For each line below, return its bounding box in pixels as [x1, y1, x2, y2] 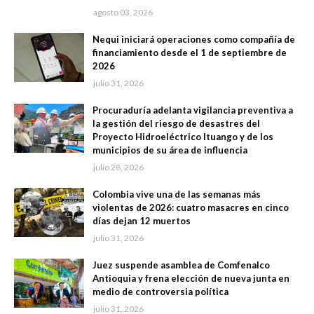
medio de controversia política [93, 286, 228, 298]
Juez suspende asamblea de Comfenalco [93, 259, 270, 271]
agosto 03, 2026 [93, 7, 153, 18]
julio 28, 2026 [93, 162, 144, 173]
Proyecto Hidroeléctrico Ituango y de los [93, 131, 273, 143]
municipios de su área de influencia [93, 144, 247, 156]
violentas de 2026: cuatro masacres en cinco [93, 202, 289, 214]
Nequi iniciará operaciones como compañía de [93, 34, 295, 46]
